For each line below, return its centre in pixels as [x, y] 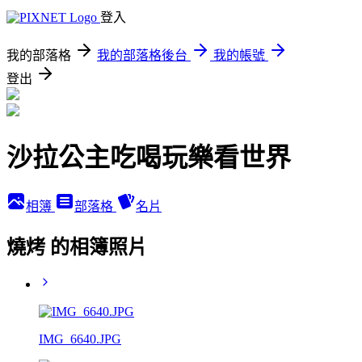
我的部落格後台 [142, 55]
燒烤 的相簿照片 [77, 247]
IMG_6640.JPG [80, 339]
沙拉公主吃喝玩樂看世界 [149, 158]
